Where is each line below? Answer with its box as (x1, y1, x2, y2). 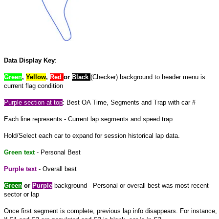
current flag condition (4, 82, 63, 89)
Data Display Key (4, 56, 55, 64)
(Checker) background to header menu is (90, 73, 205, 81)
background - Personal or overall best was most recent (52, 181, 209, 189)
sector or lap (4, 190, 39, 198)
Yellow (26, 73, 46, 81)
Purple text (4, 165, 37, 173)
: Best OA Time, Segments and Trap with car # (63, 98, 196, 106)
